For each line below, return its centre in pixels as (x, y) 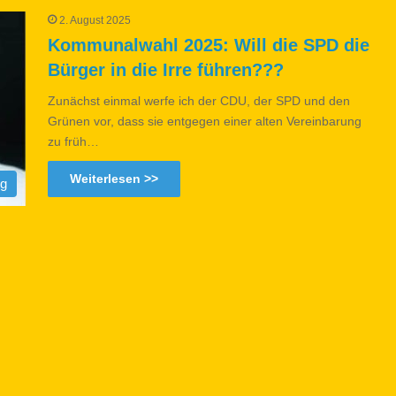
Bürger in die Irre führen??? (166, 69)
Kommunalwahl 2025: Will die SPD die (209, 45)
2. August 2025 (95, 20)
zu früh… (73, 141)
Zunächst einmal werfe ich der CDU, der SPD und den (199, 100)
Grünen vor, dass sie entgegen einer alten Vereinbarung (205, 121)
